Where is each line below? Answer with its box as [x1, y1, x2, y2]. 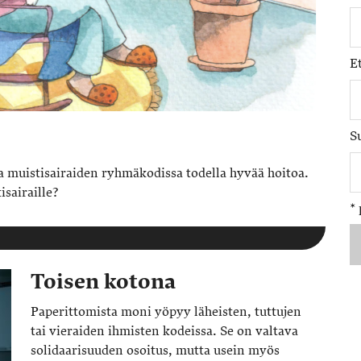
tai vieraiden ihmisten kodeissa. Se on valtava [31, 323, 298, 339]
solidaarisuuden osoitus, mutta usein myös [31, 342, 280, 359]
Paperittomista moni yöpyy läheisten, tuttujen [31, 304, 301, 320]
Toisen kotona [31, 269, 176, 294]
